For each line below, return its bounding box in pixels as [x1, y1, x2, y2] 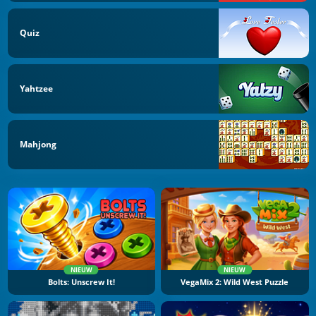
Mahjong [20, 138, 56, 150]
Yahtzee [20, 82, 53, 95]
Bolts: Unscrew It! [47, 277, 115, 288]
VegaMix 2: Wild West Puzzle [181, 277, 289, 288]
